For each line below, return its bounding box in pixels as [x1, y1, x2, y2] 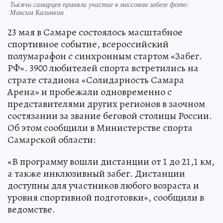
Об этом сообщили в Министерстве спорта [7, 120, 193, 134]
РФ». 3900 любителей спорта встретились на [7, 61, 199, 75]
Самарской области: [7, 132, 96, 146]
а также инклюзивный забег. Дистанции [7, 166, 185, 180]
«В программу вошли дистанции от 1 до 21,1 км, [7, 154, 215, 168]
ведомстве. [7, 202, 55, 216]
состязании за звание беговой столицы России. [7, 109, 212, 122]
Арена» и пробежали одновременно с [7, 85, 172, 99]
